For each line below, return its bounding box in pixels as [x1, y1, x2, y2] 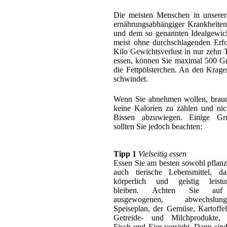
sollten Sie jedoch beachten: [113, 122, 202, 131]
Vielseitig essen [138, 149, 186, 158]
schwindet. [113, 74, 148, 83]
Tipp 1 [113, 149, 136, 158]
